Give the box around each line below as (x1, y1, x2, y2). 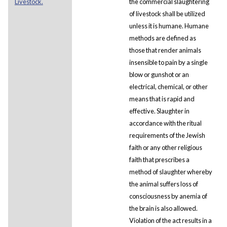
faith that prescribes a (129, 155, 190, 164)
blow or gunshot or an (129, 70, 189, 79)
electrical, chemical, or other (129, 82, 208, 91)
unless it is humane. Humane (129, 21, 209, 30)
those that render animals (129, 46, 201, 54)
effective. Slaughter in (129, 106, 190, 115)
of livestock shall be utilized (129, 9, 205, 18)
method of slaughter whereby (129, 167, 212, 176)
